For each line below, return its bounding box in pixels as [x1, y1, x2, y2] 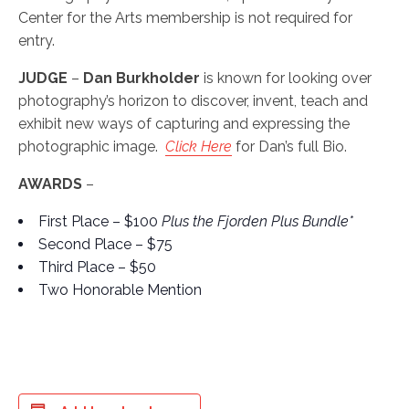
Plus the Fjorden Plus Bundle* [162, 212, 353, 230]
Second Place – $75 [38, 235, 173, 253]
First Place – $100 [38, 212, 162, 230]
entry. [18, 31, 55, 49]
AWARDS [18, 174, 82, 193]
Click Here [165, 137, 232, 155]
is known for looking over [200, 68, 372, 87]
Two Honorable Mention [38, 280, 202, 299]
